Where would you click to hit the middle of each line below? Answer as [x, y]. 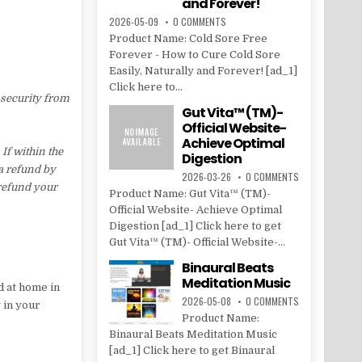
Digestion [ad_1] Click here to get [195, 226]
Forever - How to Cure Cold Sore [194, 55]
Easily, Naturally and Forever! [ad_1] [203, 71]
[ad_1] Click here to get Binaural [192, 351]
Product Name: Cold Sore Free [188, 39]
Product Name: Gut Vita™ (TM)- [189, 194]
